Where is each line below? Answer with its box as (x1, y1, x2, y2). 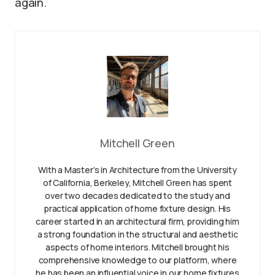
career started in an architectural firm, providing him (36, 215, 239, 228)
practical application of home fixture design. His (44, 203, 231, 215)
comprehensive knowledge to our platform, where (38, 254, 237, 266)
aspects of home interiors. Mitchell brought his (45, 241, 230, 254)
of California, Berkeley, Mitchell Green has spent (42, 177, 233, 189)
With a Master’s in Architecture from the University (38, 164, 237, 176)
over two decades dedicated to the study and (45, 190, 230, 202)
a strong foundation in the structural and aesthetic (37, 228, 238, 241)
